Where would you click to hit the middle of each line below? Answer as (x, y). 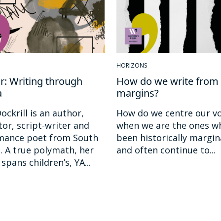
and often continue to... (166, 150)
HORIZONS (132, 65)
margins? (138, 93)
